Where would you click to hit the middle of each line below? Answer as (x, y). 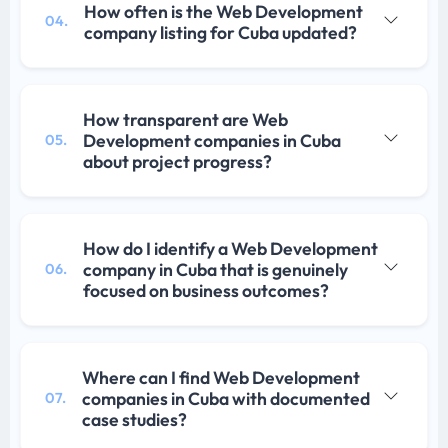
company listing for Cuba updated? (220, 32)
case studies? (134, 419)
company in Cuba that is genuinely (215, 269)
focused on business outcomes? (206, 290)
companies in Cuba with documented (226, 398)
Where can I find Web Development (221, 377)
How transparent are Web (185, 119)
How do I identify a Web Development (230, 248)
